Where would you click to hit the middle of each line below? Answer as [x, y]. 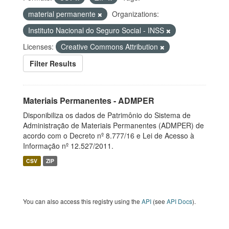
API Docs [179, 201]
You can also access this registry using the [82, 201]
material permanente [63, 14]
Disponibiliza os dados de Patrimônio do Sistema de [107, 115]
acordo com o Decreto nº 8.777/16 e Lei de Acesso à [109, 135]
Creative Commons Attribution [110, 47]
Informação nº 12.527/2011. [68, 146]
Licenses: [38, 47]
